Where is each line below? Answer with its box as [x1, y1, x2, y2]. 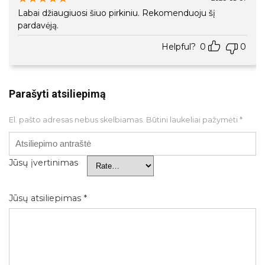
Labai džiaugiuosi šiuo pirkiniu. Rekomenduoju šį [18, 7, 215, 18]
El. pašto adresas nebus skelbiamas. [9, 115, 144, 124]
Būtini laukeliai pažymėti [146, 115, 240, 124]
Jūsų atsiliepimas [9, 192, 83, 203]
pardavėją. [18, 20, 59, 31]
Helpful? [161, 41, 196, 52]
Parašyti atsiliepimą [9, 87, 106, 100]
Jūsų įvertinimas [9, 157, 78, 168]
